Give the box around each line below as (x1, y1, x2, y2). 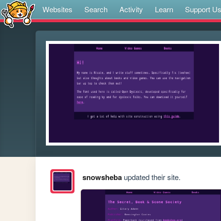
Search (84, 4, 108, 14)
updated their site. (121, 172, 181, 183)
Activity (119, 4, 143, 14)
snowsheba (82, 172, 122, 183)
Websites (42, 4, 73, 14)
